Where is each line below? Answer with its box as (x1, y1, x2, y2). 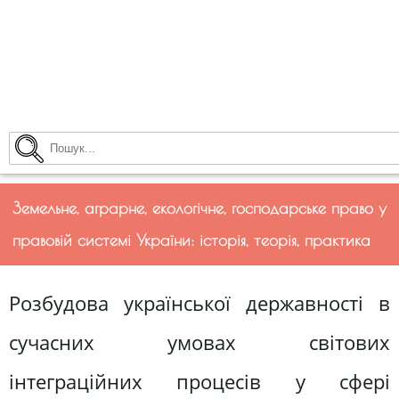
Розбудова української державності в (9, 289, 390, 318)
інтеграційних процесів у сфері (9, 368, 390, 396)
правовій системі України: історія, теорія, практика (12, 231, 370, 249)
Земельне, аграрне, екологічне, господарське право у (12, 199, 387, 217)
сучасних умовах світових (9, 329, 390, 357)
